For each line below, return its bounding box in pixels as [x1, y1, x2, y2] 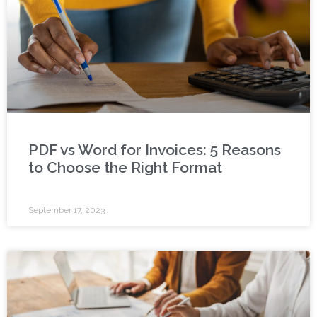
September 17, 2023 [28, 205, 105, 216]
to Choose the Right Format [28, 158, 222, 177]
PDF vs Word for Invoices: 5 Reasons [28, 141, 281, 159]
